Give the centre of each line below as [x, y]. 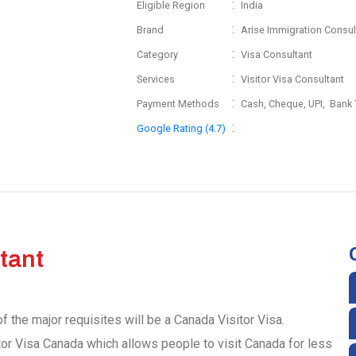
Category [158, 54]
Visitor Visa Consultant [293, 79]
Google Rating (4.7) [182, 128]
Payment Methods [178, 104]
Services [156, 79]
